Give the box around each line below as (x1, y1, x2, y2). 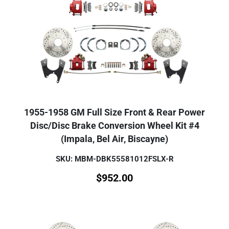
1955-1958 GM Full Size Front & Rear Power (24, 107, 205, 118)
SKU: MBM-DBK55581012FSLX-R (55, 154, 174, 164)
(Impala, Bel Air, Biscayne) (61, 133, 168, 144)
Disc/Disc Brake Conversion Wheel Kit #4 (30, 120, 199, 131)
